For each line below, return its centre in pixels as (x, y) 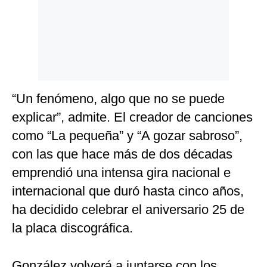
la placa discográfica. (72, 228)
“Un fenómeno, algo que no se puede (118, 99)
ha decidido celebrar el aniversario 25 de (128, 210)
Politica (28, 16)
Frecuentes (34, 62)
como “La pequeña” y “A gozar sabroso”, (127, 136)
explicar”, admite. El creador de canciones (132, 117)
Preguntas (32, 53)
